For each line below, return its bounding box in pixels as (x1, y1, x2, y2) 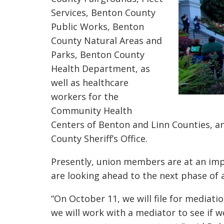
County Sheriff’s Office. (51, 132, 150, 144)
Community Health (51, 104, 132, 116)
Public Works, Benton (51, 20, 144, 32)
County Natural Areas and (51, 34, 162, 46)
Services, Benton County (51, 6, 155, 18)
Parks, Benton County (51, 48, 144, 60)
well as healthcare (51, 76, 128, 88)
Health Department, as (51, 62, 150, 74)
